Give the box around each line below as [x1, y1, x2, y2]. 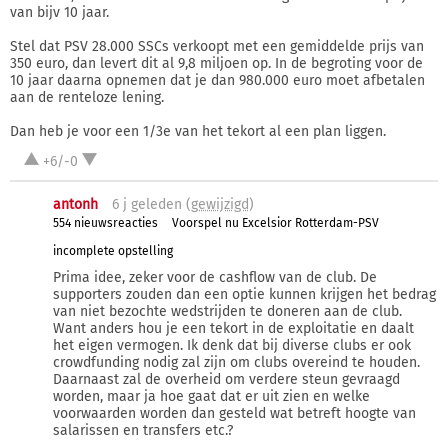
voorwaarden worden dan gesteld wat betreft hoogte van [52, 405, 416, 423]
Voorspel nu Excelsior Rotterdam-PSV [171, 216, 379, 231]
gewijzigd [190, 196, 249, 214]
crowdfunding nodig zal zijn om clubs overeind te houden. [52, 354, 420, 372]
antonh [52, 196, 98, 214]
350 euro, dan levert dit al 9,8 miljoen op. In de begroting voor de [10, 55, 423, 73]
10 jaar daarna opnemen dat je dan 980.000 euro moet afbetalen [10, 72, 425, 90]
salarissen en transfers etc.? [52, 422, 233, 440]
